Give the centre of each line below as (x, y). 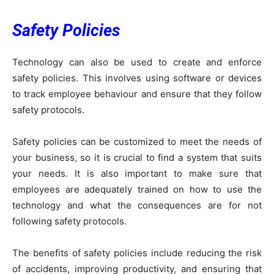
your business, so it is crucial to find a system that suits (137, 157)
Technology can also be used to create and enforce (137, 62)
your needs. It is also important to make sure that (137, 173)
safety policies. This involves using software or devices (137, 78)
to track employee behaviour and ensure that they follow (137, 94)
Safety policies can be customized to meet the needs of (137, 141)
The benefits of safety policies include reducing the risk (137, 253)
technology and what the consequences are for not (137, 205)
